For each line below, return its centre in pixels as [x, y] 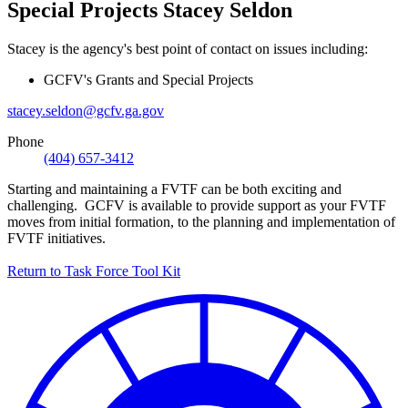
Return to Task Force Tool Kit [94, 270]
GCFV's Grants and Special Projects [148, 79]
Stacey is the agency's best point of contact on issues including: [188, 48]
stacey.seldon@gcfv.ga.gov [86, 110]
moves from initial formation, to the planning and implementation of [201, 221]
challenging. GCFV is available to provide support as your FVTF [197, 205]
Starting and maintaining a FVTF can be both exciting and [174, 189]
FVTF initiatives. [56, 238]
